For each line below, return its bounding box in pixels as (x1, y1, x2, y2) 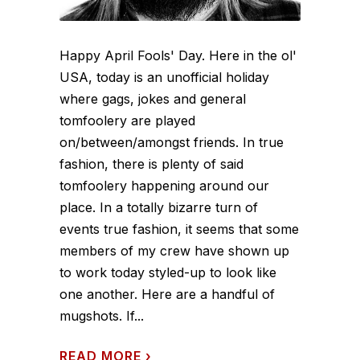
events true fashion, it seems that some (59, 220, 299, 237)
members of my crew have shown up (59, 242, 289, 259)
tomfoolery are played (59, 112, 195, 129)
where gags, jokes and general (59, 90, 246, 107)
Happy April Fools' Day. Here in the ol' (59, 47, 297, 63)
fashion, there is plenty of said (59, 155, 243, 172)
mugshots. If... (59, 307, 144, 324)
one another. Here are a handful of (59, 285, 275, 302)
